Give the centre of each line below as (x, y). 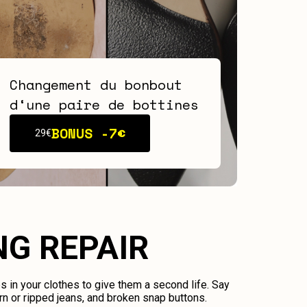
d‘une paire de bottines (104, 104)
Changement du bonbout (96, 84)
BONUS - (80, 133)
